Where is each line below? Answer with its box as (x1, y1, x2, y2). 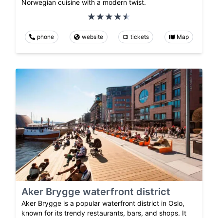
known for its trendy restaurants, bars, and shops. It (21, 208, 186, 217)
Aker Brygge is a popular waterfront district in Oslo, (21, 199, 184, 207)
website (81, 33, 103, 41)
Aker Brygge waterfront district (21, 185, 170, 198)
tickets (130, 33, 149, 41)
